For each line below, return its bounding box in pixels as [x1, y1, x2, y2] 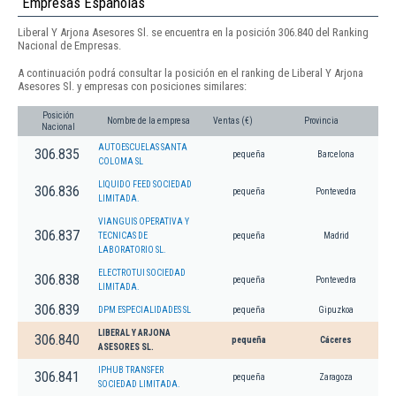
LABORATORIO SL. [98, 244, 166, 255]
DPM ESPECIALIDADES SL [98, 304, 191, 315]
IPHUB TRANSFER [98, 364, 164, 375]
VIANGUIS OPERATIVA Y [98, 216, 189, 226]
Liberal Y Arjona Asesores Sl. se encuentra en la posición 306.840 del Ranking [18, 26, 369, 40]
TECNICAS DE [98, 230, 148, 240]
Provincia [304, 115, 339, 126]
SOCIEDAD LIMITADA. [98, 378, 180, 389]
